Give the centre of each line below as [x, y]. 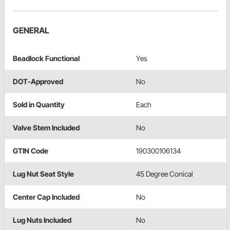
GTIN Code [31, 151]
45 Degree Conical [165, 174]
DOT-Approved [38, 82]
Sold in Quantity [39, 105]
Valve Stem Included [46, 128]
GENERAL [31, 31]
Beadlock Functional [46, 59]
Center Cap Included [46, 197]
